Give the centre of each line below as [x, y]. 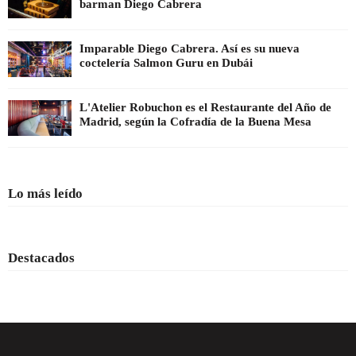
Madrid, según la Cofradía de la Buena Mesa [195, 122]
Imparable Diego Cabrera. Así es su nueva [190, 49]
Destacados [41, 258]
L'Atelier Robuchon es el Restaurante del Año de [205, 108]
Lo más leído [45, 194]
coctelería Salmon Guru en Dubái [166, 63]
